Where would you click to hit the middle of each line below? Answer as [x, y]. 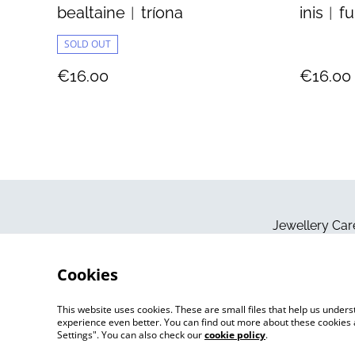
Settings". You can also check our [131, 335]
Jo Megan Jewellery [161, 342]
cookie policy [235, 335]
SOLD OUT [88, 44]
